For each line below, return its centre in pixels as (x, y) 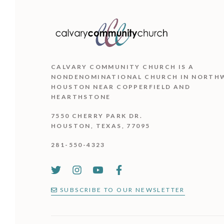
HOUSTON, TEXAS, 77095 (101, 125)
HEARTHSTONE (81, 96)
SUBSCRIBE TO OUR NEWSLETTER (122, 189)
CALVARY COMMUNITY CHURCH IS (120, 66)
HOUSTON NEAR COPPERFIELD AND (121, 86)
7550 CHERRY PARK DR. (97, 115)
